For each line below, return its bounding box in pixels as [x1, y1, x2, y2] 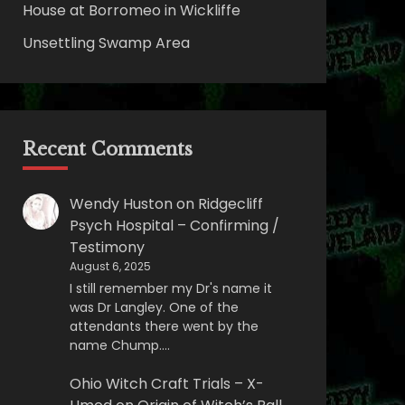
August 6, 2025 [69, 259, 151, 275]
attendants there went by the [69, 317, 259, 336]
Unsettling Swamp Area [22, 33, 190, 54]
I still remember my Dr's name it [69, 279, 272, 298]
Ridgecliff [197, 193, 263, 215]
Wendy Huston [69, 193, 173, 215]
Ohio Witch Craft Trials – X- [69, 372, 264, 394]
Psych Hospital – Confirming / [69, 215, 279, 237]
